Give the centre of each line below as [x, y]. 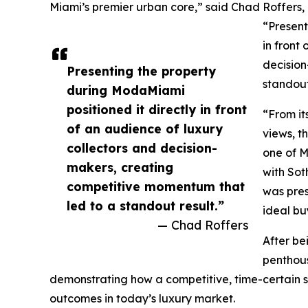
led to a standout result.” [145, 206]
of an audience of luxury [145, 129]
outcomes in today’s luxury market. [142, 299]
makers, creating [120, 167]
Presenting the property [141, 71]
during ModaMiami [126, 90]
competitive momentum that [156, 187]
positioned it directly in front [157, 110]
